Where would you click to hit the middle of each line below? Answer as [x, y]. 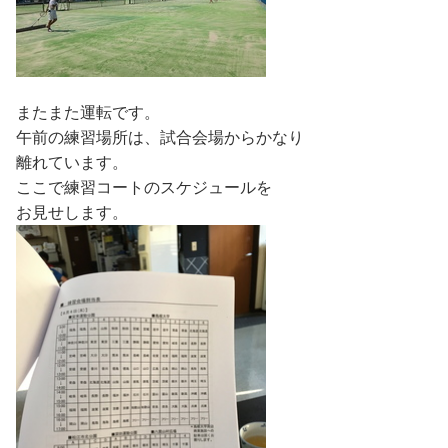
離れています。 [72, 162]
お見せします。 [72, 212]
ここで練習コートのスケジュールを [144, 187]
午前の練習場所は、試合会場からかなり [160, 137]
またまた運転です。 [88, 112]
